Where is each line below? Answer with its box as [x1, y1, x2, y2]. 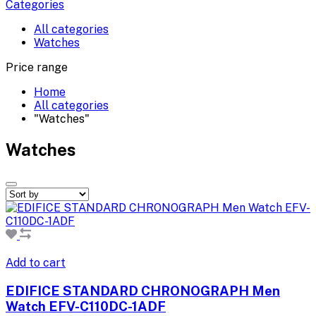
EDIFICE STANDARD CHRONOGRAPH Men [6, 282, 280, 298]
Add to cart [6, 256, 66, 270]
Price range [6, 61, 68, 75]
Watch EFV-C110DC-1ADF [6, 298, 166, 314]
